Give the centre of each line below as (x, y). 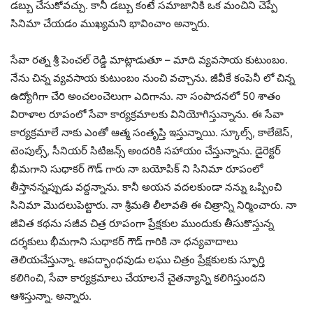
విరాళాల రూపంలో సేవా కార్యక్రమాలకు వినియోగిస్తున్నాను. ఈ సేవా (147, 114)
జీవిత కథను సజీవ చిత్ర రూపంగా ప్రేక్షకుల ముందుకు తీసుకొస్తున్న (142, 223)
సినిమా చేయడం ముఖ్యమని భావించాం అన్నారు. (110, 23)
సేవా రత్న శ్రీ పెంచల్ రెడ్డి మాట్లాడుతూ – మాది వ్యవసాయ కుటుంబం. (149, 59)
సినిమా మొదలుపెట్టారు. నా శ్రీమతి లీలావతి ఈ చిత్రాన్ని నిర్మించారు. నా (154, 205)
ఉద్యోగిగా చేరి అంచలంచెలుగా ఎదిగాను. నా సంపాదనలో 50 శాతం (146, 96)
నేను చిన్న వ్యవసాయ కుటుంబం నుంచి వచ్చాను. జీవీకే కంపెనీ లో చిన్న (153, 78)
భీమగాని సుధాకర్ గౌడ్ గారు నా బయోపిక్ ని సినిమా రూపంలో (137, 168)
